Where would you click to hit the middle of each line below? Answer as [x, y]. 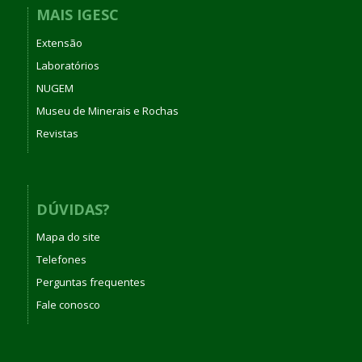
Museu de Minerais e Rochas [107, 110]
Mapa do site [68, 237]
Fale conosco [68, 305]
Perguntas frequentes [90, 282]
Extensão [59, 42]
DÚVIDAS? [73, 209]
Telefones [61, 260]
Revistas [57, 133]
